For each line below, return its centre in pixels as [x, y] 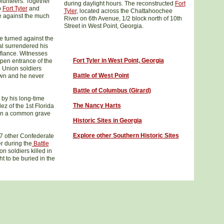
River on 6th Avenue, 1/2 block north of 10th [123, 18]
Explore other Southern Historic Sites [126, 135]
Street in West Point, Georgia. [103, 26]
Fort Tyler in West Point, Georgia [118, 60]
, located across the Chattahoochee [124, 11]
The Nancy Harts [97, 105]
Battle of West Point [101, 75]
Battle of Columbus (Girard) [112, 90]
